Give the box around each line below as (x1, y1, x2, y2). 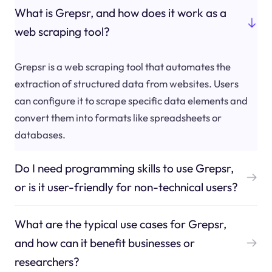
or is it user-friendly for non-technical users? (14, 179, 238, 194)
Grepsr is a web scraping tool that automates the (14, 59, 231, 73)
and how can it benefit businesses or (14, 235, 195, 250)
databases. (14, 127, 66, 141)
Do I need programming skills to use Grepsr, (14, 160, 234, 175)
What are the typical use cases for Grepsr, (14, 216, 226, 231)
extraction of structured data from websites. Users (14, 76, 239, 90)
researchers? (14, 254, 80, 269)
